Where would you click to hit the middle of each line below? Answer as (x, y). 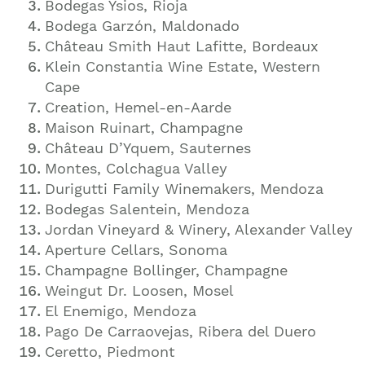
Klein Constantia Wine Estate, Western (182, 67)
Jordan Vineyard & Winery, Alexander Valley (199, 230)
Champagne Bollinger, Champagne (166, 270)
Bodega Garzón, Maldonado (142, 26)
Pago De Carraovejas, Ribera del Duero (180, 332)
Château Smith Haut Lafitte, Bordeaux (182, 46)
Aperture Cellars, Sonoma (136, 250)
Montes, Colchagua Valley (136, 169)
